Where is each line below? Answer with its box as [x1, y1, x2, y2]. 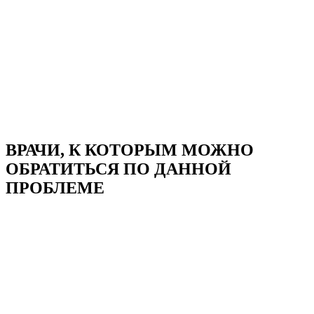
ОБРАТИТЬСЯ [6, 159, 119, 178]
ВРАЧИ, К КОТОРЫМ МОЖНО [6, 140, 254, 159]
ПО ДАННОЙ [119, 159, 231, 178]
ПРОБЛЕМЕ [6, 178, 104, 197]
